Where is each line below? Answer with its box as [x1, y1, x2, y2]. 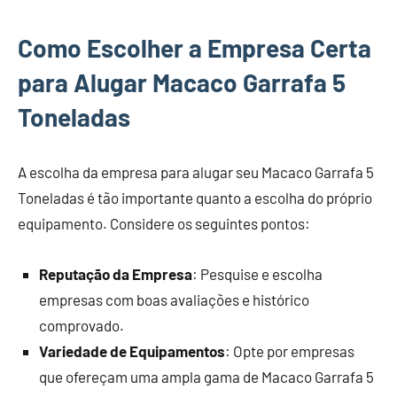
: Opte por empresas [225, 342, 354, 361]
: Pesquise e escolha [192, 265, 323, 284]
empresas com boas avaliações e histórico [39, 291, 309, 309]
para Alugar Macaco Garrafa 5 [18, 67, 346, 98]
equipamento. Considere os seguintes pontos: [18, 214, 310, 233]
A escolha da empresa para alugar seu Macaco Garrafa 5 [18, 163, 374, 182]
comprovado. [39, 316, 124, 335]
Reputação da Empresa [39, 265, 192, 284]
